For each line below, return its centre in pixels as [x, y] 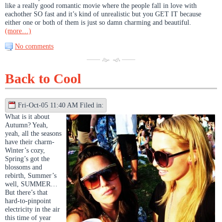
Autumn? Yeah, [27, 125]
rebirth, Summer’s [31, 175]
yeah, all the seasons [33, 133]
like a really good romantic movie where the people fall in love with [101, 5]
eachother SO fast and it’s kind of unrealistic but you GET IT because [103, 14]
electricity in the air [32, 209]
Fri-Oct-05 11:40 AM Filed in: [61, 105]
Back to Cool [43, 78]
